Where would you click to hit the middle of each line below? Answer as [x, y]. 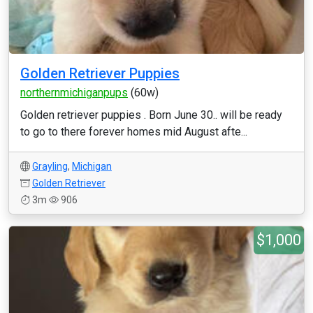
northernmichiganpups [74, 93]
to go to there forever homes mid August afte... [134, 132]
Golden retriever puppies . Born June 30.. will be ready [151, 115]
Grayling [50, 166]
